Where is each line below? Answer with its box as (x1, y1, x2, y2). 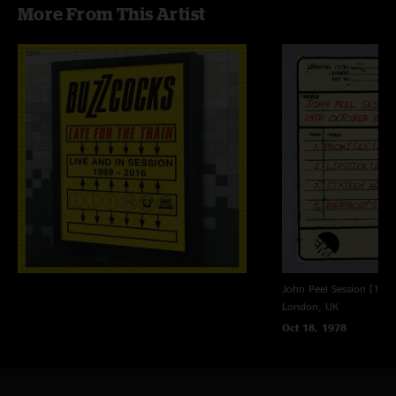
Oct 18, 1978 (281, 321, 346, 333)
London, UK (281, 300, 339, 312)
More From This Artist (18, 4, 206, 24)
